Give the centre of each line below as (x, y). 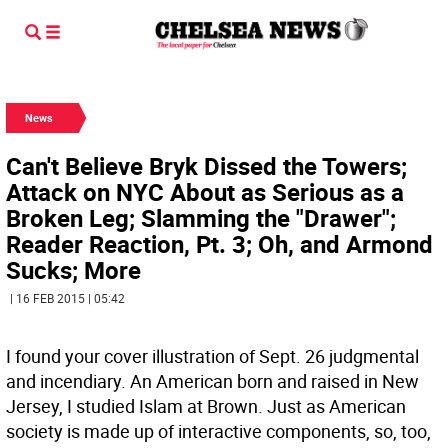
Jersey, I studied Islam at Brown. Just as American (206, 406)
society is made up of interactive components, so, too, (218, 431)
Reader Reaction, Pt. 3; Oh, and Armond (219, 244)
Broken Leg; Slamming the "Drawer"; (201, 218)
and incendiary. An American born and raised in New (212, 381)
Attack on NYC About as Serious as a (205, 192)
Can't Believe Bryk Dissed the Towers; (206, 166)
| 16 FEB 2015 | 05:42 (67, 298)
